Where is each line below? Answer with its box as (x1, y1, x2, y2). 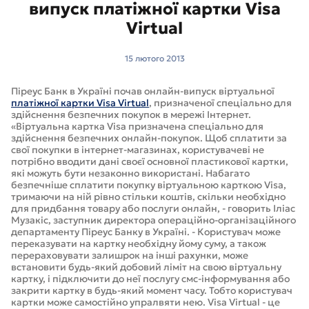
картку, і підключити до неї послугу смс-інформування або (11, 272, 290, 285)
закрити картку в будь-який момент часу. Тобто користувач (11, 284, 292, 297)
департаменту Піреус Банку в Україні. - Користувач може (11, 226, 281, 238)
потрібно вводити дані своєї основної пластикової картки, (11, 155, 288, 168)
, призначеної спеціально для (149, 97, 292, 109)
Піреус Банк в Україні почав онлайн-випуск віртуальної (11, 85, 275, 97)
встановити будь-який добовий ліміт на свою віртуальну (11, 261, 281, 273)
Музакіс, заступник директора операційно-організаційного (11, 214, 296, 226)
